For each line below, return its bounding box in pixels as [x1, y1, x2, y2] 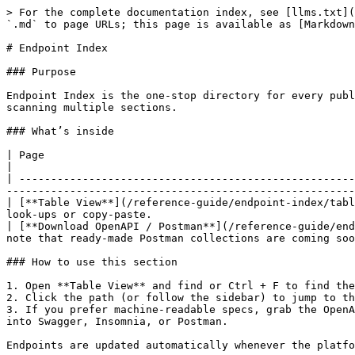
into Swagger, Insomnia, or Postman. [6, 315, 228, 327]
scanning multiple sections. [6, 101, 177, 113]
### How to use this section [6, 256, 177, 268]
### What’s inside [6, 125, 114, 137]
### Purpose [6, 66, 76, 78]
